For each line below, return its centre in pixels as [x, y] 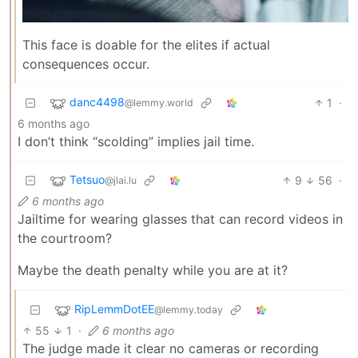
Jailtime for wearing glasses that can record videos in [180, 219]
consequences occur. [86, 64]
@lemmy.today [189, 310]
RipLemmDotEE [114, 309]
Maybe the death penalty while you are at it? [153, 270]
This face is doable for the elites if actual [146, 44]
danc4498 [97, 102]
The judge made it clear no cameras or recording [171, 348]
